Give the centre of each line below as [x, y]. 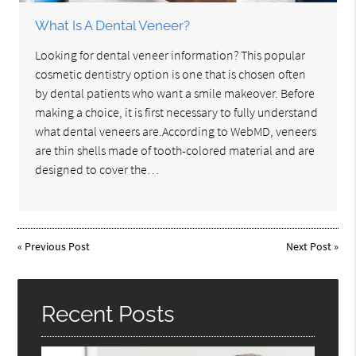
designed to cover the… [97, 170]
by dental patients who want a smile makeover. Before [175, 93]
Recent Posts [108, 315]
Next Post [308, 247]
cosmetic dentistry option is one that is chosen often [171, 74]
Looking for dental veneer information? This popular [170, 55]
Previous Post [58, 247]
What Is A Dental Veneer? [113, 26]
